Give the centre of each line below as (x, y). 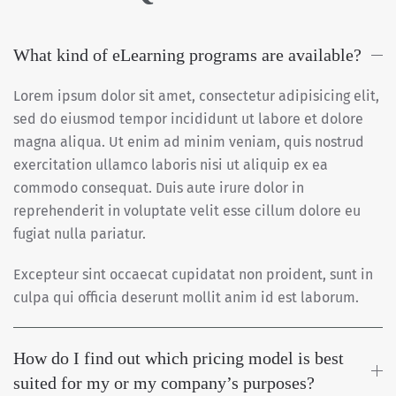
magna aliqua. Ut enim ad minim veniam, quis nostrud (189, 142)
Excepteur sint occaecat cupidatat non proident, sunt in (193, 275)
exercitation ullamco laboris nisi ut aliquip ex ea (171, 165)
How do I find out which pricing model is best (179, 358)
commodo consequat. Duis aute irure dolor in (159, 188)
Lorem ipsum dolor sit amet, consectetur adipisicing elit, (196, 96)
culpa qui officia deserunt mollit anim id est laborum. (186, 298)
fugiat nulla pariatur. (80, 234)
